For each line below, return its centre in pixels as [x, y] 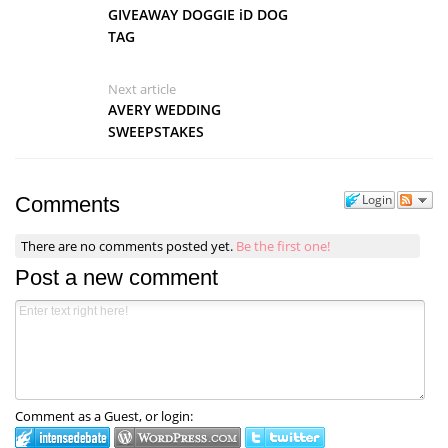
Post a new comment [116, 278]
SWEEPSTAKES [155, 131]
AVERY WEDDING [164, 109]
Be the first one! [283, 245]
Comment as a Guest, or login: [104, 416]
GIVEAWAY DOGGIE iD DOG [197, 14]
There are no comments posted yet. [129, 245]
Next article [141, 88]
